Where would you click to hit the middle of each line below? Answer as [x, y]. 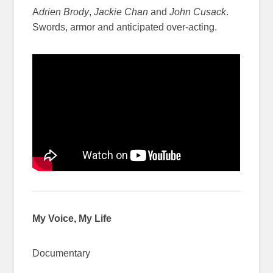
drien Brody [64, 12]
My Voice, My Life [72, 219]
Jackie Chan [121, 12]
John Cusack [198, 12]
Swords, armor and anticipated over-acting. [125, 27]
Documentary [62, 253]
